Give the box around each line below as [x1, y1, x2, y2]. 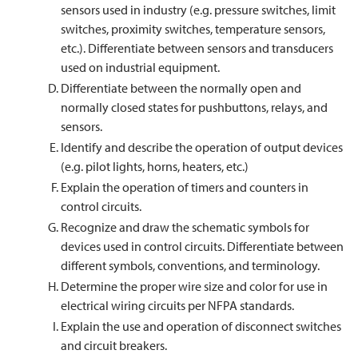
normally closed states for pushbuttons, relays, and [61, 99, 328, 115]
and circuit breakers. [61, 337, 167, 353]
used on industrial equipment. [61, 59, 220, 75]
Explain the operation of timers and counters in [61, 179, 308, 195]
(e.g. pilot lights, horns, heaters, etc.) [61, 158, 249, 174]
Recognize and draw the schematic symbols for [61, 219, 309, 235]
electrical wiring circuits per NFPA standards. [61, 297, 294, 313]
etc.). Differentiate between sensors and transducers [61, 40, 333, 56]
